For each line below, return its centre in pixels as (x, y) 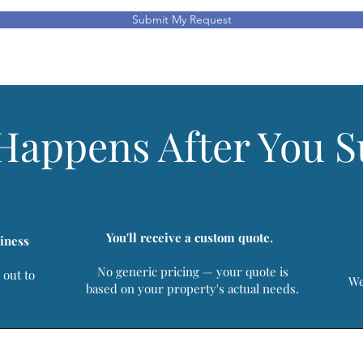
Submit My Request (181, 19)
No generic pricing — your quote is (192, 271)
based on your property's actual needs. (192, 288)
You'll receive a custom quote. (189, 237)
